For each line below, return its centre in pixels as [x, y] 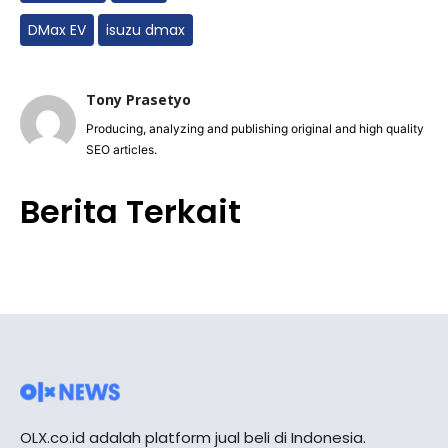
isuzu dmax [145, 29]
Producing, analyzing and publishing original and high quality [255, 128]
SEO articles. [121, 149]
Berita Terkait [130, 211]
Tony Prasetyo [138, 99]
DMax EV [57, 29]
